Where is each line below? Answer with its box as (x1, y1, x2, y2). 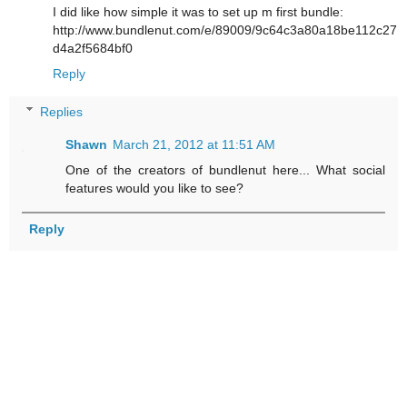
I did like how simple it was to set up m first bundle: (53, 5, 343, 20)
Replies (40, 104, 84, 119)
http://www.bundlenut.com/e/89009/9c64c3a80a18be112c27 (53, 23, 397, 38)
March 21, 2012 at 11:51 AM (113, 136, 276, 152)
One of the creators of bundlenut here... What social (65, 162, 385, 177)
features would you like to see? (65, 180, 244, 195)
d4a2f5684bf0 (53, 41, 133, 56)
